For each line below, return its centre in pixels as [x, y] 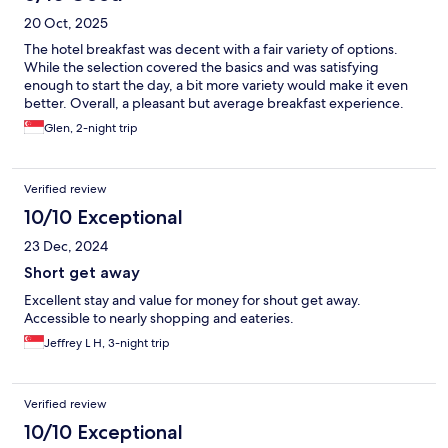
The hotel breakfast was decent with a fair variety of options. [211, 49]
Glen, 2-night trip [91, 128]
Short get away [82, 273]
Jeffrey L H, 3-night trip [107, 343]
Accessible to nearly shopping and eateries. [159, 318]
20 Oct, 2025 [66, 23]
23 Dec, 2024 [66, 246]
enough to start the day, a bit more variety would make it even [216, 85]
